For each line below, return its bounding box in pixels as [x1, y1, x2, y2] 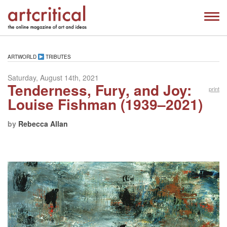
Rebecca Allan [18, 118, 68, 129]
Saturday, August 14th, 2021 [8, 72, 99, 83]
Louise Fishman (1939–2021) [8, 93, 203, 115]
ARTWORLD [8, 53, 36, 60]
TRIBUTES [45, 53, 71, 60]
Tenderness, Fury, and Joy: [8, 79, 192, 100]
